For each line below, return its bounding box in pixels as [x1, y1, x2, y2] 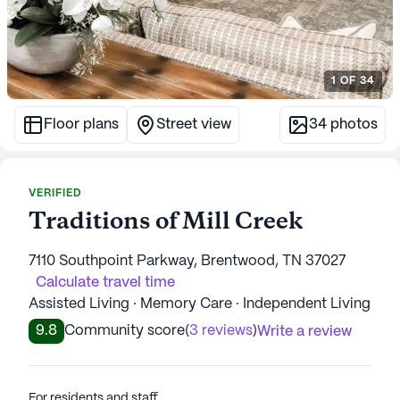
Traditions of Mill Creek [29, 205, 303, 238]
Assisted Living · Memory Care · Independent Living [29, 296, 371, 311]
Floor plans [44, 117, 119, 131]
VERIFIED [29, 187, 82, 198]
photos [327, 117, 378, 131]
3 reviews [189, 323, 253, 337]
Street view [156, 117, 231, 131]
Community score [64, 323, 185, 337]
